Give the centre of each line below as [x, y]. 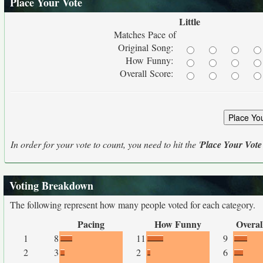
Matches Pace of [145, 34]
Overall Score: [148, 73]
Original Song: [147, 47]
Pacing [91, 224]
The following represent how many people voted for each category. [133, 205]
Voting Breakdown [51, 186]
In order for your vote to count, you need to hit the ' [105, 144]
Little [190, 21]
